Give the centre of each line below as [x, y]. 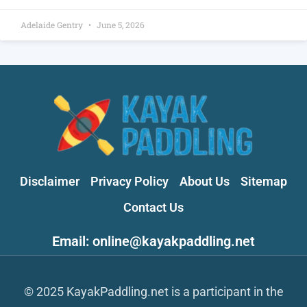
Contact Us [153, 207]
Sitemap [264, 181]
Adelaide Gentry [53, 24]
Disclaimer [50, 181]
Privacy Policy [130, 181]
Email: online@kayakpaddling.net [153, 241]
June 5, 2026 [120, 24]
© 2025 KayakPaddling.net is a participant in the [153, 291]
